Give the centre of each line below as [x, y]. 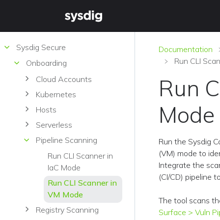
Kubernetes [56, 94]
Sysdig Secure [41, 47]
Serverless [54, 124]
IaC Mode [64, 168]
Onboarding [46, 63]
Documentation [186, 49]
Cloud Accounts [64, 79]
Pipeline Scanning [67, 140]
